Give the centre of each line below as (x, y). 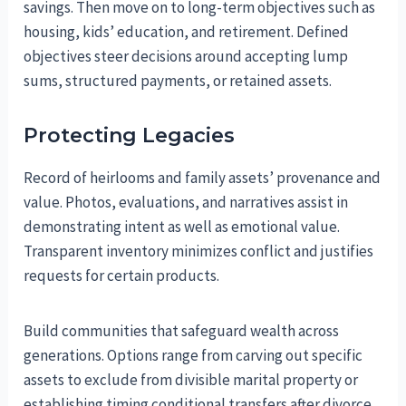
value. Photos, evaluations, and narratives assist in (186, 202)
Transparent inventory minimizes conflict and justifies (199, 251)
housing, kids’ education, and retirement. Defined (187, 31)
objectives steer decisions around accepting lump (186, 56)
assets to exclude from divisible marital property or (191, 379)
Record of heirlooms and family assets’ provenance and (203, 177)
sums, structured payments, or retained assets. (178, 80)
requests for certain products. (122, 275)
